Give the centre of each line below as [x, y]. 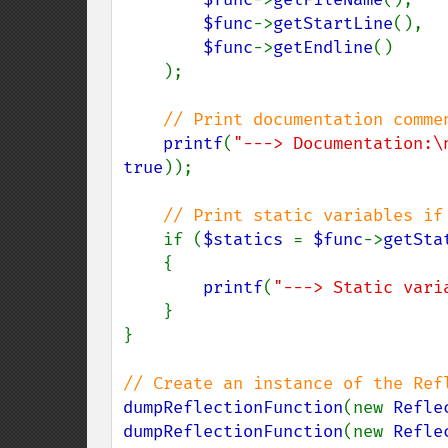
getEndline [323, 47]
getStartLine [333, 23]
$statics [248, 239]
